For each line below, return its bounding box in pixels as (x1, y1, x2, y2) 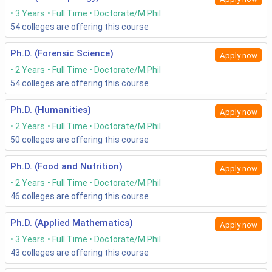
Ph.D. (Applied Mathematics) (10, 217, 133, 229)
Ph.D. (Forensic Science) (10, 48, 114, 59)
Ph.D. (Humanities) (10, 104, 91, 116)
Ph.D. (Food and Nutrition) (10, 161, 123, 172)
